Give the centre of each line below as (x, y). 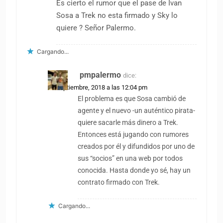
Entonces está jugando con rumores (133, 135)
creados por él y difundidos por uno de (136, 147)
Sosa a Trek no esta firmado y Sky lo (117, 16)
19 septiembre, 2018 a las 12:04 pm (98, 88)
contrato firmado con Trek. (119, 183)
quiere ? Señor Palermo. (96, 28)
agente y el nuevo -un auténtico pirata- (137, 111)
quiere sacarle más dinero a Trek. (128, 123)
